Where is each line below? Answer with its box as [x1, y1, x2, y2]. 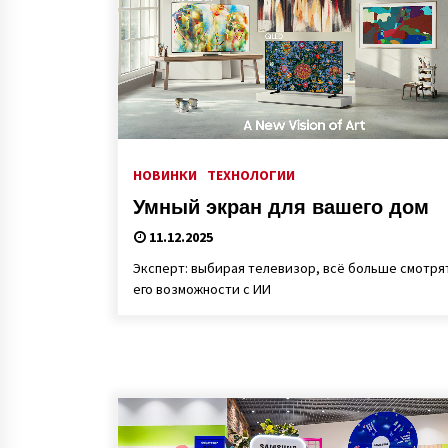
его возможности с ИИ [133, 280, 271, 298]
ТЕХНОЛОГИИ [207, 166, 295, 184]
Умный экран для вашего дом [133, 196, 429, 218]
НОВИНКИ [133, 166, 197, 184]
